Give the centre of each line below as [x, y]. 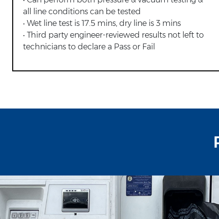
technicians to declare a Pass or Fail [89, 46]
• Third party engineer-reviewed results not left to [113, 35]
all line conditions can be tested [82, 11]
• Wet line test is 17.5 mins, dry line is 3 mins [102, 23]
